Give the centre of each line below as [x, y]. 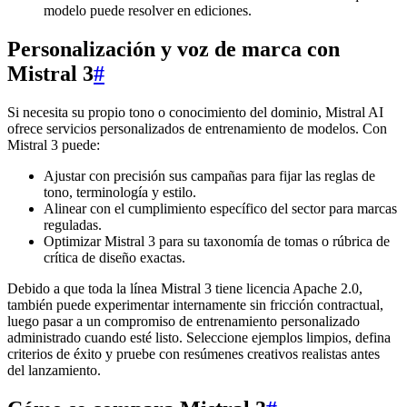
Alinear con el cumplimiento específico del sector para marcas [220, 208]
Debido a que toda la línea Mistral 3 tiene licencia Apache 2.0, [185, 288]
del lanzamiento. [54, 370]
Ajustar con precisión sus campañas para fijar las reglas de [209, 175]
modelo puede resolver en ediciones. [148, 10]
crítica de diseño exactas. [114, 257]
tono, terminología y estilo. [120, 192]
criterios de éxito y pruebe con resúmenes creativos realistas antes [194, 353]
